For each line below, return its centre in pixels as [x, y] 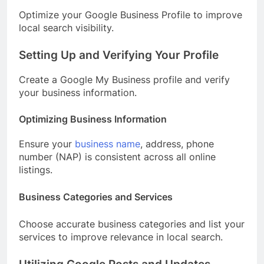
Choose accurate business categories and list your [132, 224]
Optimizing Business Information [93, 119]
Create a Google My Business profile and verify [124, 80]
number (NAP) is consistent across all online [117, 157]
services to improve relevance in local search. [121, 237]
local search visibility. [66, 28]
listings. [36, 170]
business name [108, 144]
